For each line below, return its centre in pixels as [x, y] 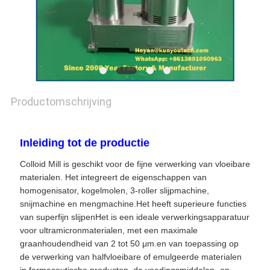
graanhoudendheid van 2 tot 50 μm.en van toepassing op [129, 244]
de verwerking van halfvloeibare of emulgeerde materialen [130, 257]
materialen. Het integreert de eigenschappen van [113, 177]
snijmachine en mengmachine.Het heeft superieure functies [133, 204]
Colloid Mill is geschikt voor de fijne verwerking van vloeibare [135, 164]
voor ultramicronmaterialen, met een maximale [108, 231]
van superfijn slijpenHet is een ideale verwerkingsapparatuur [134, 217]
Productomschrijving [61, 102]
